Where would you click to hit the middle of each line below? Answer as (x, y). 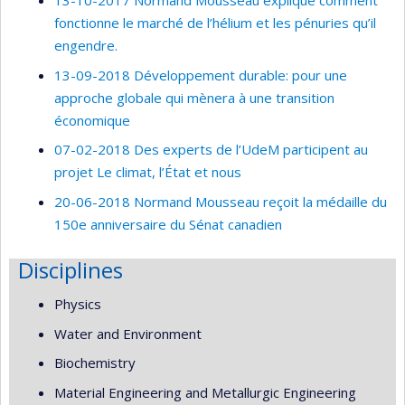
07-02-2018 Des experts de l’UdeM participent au (211, 150)
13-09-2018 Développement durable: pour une (201, 75)
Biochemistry (95, 363)
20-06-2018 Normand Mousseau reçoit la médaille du (221, 201)
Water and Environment (128, 333)
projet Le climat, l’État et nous (148, 172)
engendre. (86, 46)
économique (92, 120)
